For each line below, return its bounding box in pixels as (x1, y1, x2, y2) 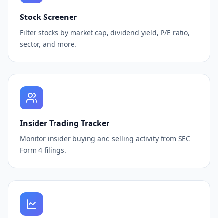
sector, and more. (20, 39, 76, 49)
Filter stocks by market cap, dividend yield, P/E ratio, (20, 28, 190, 37)
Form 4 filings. (20, 145, 66, 155)
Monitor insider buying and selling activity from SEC (20, 134, 190, 143)
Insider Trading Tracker (20, 118, 109, 128)
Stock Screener (20, 12, 77, 22)
